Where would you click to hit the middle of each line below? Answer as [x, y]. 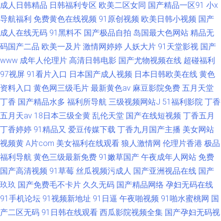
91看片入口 [47, 74]
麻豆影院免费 [156, 88]
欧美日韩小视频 [169, 19]
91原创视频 [119, 19]
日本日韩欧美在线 [166, 74]
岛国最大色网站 [161, 33]
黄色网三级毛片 [61, 88]
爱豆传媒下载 [92, 129]
